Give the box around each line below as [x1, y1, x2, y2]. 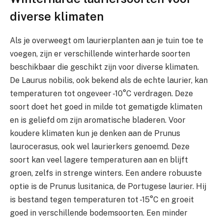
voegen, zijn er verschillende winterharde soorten [10, 49, 190, 58]
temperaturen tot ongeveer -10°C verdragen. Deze [10, 88, 193, 98]
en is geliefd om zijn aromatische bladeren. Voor [10, 115, 186, 125]
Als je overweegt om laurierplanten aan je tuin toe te [10, 35, 203, 45]
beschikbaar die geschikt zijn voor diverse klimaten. [10, 62, 199, 72]
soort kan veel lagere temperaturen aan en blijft [10, 155, 188, 165]
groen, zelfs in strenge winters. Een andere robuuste [10, 168, 202, 178]
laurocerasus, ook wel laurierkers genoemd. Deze [10, 141, 190, 151]
